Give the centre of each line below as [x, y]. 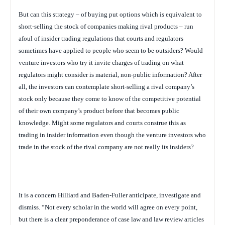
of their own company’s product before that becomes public [99, 110]
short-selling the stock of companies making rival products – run [106, 26]
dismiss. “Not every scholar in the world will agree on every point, [108, 207]
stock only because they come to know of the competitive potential [110, 98]
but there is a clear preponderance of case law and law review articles [111, 219]
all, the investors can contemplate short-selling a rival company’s [106, 86]
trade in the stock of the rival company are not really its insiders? [106, 147]
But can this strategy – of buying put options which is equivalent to [110, 14]
